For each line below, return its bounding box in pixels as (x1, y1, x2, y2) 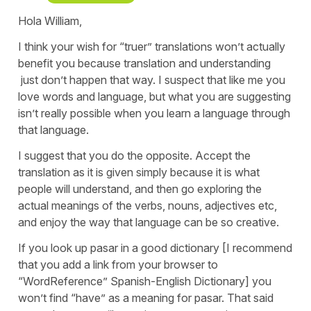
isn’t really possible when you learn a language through (18, 106, 290, 120)
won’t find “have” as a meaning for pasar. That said (18, 290, 274, 305)
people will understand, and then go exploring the (18, 181, 262, 196)
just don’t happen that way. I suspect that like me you (18, 72, 285, 87)
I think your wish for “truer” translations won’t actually (18, 39, 285, 53)
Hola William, (18, 13, 82, 28)
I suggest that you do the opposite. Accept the (18, 148, 251, 162)
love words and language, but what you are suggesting (18, 89, 291, 103)
